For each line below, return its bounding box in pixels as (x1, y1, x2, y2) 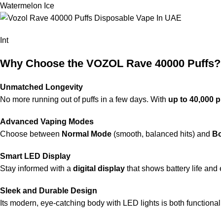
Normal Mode (62, 130, 111, 139)
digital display (73, 164, 125, 173)
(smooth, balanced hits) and (111, 130, 212, 139)
